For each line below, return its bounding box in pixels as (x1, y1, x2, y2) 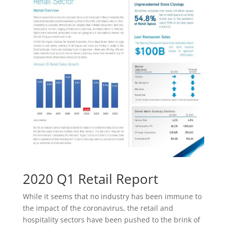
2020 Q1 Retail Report (22, 169, 158, 188)
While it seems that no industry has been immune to (22, 191, 202, 201)
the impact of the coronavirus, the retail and (22, 203, 173, 213)
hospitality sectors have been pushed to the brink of (22, 214, 200, 224)
